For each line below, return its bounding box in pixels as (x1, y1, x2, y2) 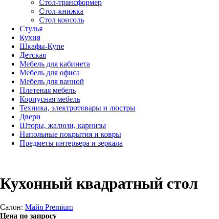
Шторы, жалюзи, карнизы (20, 121, 106, 130)
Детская (20, 51, 46, 59)
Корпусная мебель (20, 95, 80, 103)
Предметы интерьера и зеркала (20, 139, 123, 147)
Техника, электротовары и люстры (20, 104, 135, 112)
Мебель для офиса (20, 68, 80, 77)
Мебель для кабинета (20, 60, 90, 68)
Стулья (20, 24, 43, 33)
